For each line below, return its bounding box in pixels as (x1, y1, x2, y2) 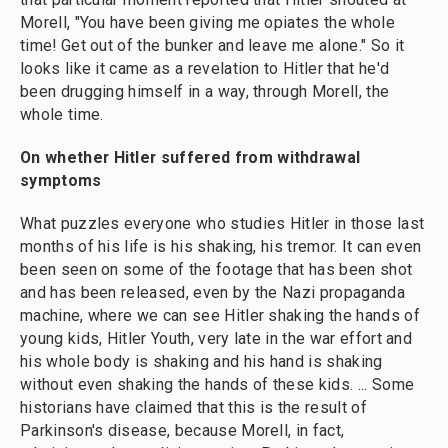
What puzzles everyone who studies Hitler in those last (20, 213, 425, 233)
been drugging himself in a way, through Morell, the (20, 81, 390, 101)
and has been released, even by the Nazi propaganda (20, 282, 405, 302)
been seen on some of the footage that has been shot (20, 259, 413, 279)
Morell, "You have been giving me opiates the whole (20, 12, 395, 32)
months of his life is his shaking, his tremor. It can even (20, 236, 422, 256)
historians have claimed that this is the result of (20, 397, 367, 417)
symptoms (20, 170, 102, 190)
